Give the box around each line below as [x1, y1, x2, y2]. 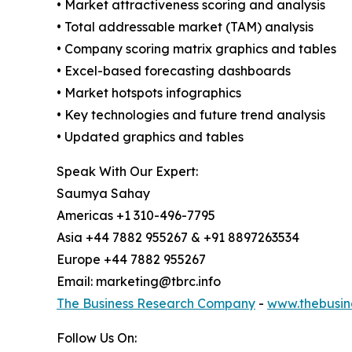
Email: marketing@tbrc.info [57, 273, 221, 289]
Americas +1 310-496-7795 [57, 207, 215, 223]
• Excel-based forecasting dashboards [57, 62, 291, 79]
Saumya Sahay [57, 185, 150, 201]
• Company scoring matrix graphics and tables [57, 40, 336, 57]
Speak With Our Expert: [57, 163, 198, 179]
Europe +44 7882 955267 [57, 251, 206, 267]
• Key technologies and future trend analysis [57, 106, 325, 123]
